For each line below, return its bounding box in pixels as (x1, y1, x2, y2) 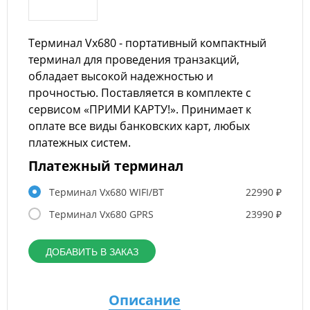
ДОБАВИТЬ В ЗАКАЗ (46, 246, 138, 257)
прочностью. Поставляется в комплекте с (28, 85, 251, 100)
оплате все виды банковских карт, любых (28, 118, 250, 134)
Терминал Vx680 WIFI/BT (49, 185, 164, 199)
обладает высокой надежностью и (28, 69, 213, 84)
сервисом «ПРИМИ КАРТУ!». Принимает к (28, 102, 251, 117)
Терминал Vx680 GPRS (49, 208, 154, 221)
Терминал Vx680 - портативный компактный (28, 35, 266, 51)
